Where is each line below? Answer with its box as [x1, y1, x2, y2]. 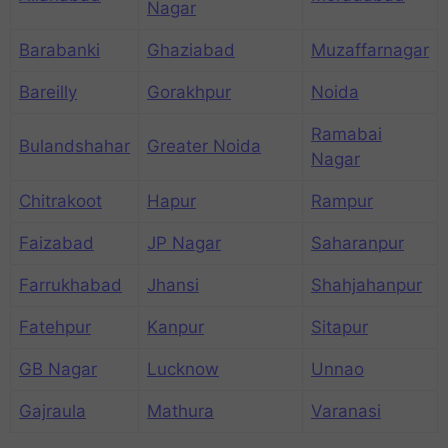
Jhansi [147, 274, 199, 295]
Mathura [147, 400, 214, 421]
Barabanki [19, 39, 100, 60]
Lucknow [147, 358, 219, 379]
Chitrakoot [19, 190, 102, 211]
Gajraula [19, 400, 86, 421]
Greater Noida [147, 135, 261, 156]
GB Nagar [19, 358, 97, 379]
